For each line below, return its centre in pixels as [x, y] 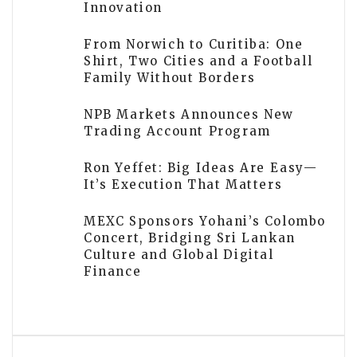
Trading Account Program [177, 131]
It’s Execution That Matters [183, 185]
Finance [113, 272]
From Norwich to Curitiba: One [194, 45]
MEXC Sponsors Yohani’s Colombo [205, 222]
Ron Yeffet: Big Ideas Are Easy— [201, 168]
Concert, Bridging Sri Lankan [190, 238]
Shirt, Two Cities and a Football [198, 61]
